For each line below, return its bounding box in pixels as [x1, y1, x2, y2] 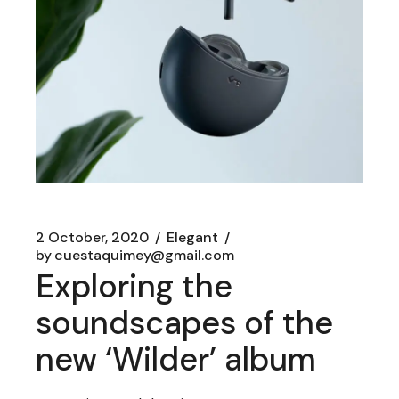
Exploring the [36, 265, 233, 308]
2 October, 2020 [36, 228, 150, 248]
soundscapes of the [36, 302, 334, 345]
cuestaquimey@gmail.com [54, 246, 235, 265]
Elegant [167, 228, 219, 248]
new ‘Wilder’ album [36, 338, 317, 381]
